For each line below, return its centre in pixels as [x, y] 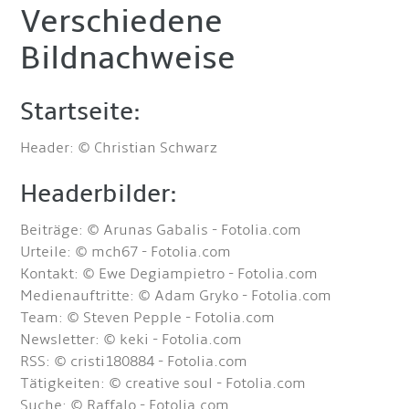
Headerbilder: [100, 194]
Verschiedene [122, 22]
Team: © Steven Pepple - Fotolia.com [148, 318]
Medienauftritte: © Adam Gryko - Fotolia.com [176, 296]
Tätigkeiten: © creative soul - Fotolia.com [163, 383]
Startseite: [81, 112]
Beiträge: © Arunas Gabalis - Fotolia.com [161, 230]
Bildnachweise [128, 58]
